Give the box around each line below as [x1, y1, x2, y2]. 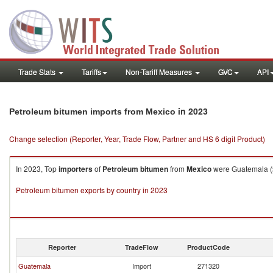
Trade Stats [18, 66, 57, 77]
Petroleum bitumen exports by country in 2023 [16, 185, 168, 195]
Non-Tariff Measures [126, 66, 194, 77]
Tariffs [82, 66, 101, 77]
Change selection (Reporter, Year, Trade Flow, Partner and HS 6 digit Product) [9, 133, 265, 144]
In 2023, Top [16, 163, 58, 174]
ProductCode [187, 243, 230, 252]
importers [58, 163, 93, 174]
